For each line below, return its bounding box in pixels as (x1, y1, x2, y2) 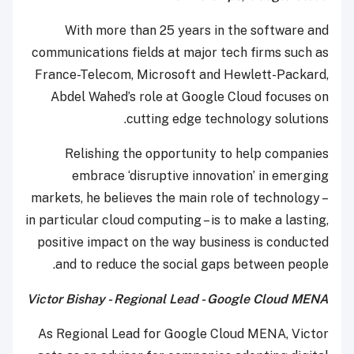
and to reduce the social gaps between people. (55, 257, 329, 273)
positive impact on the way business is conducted (37, 235, 329, 250)
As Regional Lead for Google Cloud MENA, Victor (38, 326, 329, 342)
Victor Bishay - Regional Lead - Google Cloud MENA (27, 292, 329, 307)
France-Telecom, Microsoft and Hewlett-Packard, (35, 67, 329, 83)
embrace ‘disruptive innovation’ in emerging (72, 168, 329, 184)
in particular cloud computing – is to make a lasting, (25, 213, 329, 228)
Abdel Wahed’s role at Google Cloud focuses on (51, 89, 329, 105)
